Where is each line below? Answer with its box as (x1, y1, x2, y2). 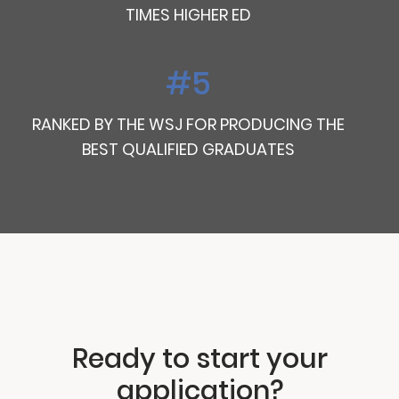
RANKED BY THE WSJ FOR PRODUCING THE (32, 112, 345, 135)
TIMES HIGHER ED (126, 3, 251, 26)
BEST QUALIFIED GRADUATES (82, 137, 295, 160)
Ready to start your (71, 339, 328, 378)
